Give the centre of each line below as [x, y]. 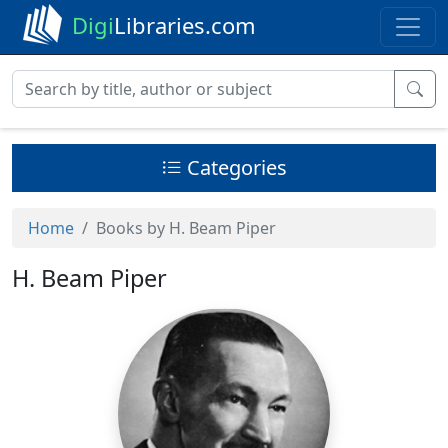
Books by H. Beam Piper [186, 228]
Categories [236, 167]
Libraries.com [185, 25]
